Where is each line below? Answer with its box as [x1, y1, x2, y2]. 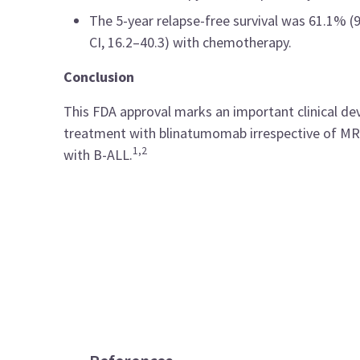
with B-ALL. [63, 145, 133, 164]
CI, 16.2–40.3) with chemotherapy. [89, 33, 292, 51]
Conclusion [63, 67, 138, 86]
